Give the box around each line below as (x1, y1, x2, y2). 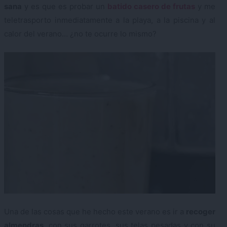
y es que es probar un (22, 2, 107, 12)
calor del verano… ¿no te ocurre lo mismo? (4, 29, 157, 39)
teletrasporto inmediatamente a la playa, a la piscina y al (4, 15, 215, 25)
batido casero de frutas (107, 2, 195, 12)
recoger (186, 207, 215, 217)
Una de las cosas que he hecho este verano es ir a (4, 207, 186, 217)
